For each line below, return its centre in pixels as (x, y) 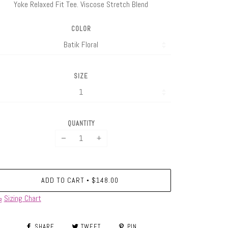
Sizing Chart (22, 198)
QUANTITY (81, 123)
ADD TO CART (63, 180)
